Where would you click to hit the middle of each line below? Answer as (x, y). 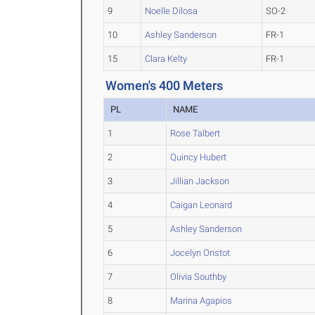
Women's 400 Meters (165, 85)
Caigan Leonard (201, 205)
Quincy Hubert (199, 157)
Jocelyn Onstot (200, 253)
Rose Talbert (195, 133)
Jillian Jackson (200, 181)
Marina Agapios (201, 301)
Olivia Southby (199, 277)
